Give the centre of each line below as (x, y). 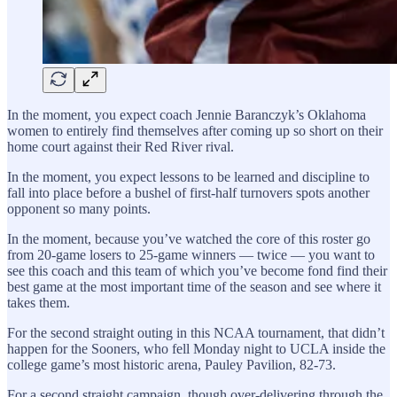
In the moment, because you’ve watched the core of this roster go (189, 238)
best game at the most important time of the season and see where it (194, 286)
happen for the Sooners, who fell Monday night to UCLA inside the (196, 348)
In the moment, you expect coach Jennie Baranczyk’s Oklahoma (187, 114)
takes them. (39, 302)
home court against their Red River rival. (121, 146)
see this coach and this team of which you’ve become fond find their (197, 270)
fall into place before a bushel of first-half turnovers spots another (188, 192)
